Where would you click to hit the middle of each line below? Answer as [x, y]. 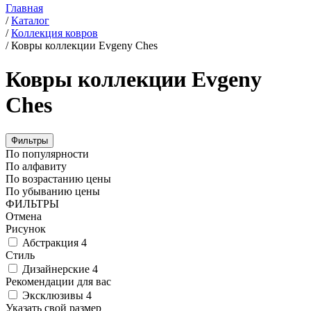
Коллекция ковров [54, 33]
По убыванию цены [53, 191]
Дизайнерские [57, 269]
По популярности [47, 153]
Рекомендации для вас [58, 281]
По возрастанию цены [58, 178]
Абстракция [52, 242]
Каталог [30, 20]
